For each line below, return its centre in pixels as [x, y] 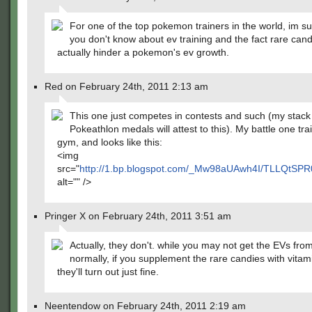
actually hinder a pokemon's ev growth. [143, 52]
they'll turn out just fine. [108, 272]
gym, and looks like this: [110, 142]
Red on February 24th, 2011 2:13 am [126, 86]
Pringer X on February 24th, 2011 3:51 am [138, 216]
